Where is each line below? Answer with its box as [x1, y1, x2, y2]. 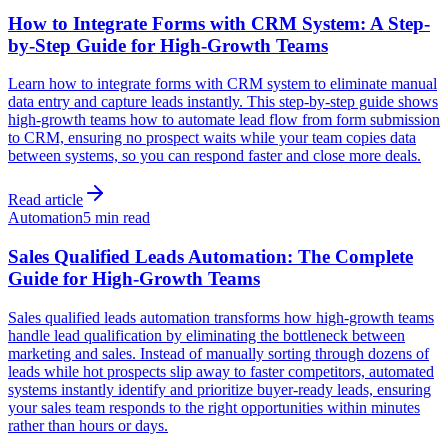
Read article [8, 191, 83, 209]
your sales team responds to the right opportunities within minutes [8, 398, 420, 416]
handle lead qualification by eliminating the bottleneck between [8, 326, 405, 344]
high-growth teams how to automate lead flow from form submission [8, 111, 440, 129]
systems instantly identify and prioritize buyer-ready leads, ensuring [8, 380, 431, 398]
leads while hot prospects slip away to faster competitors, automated [8, 362, 434, 380]
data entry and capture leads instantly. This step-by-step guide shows [8, 93, 438, 111]
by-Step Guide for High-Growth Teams [8, 34, 328, 56]
